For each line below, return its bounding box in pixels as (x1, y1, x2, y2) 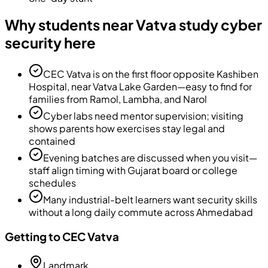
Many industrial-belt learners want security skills (43, 193, 257, 206)
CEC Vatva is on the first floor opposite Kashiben (43, 68, 258, 81)
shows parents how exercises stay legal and (29, 122, 225, 135)
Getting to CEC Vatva (5, 230, 119, 244)
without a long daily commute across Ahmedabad (29, 206, 253, 219)
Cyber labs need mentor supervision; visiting (43, 109, 243, 123)
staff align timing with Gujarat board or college (29, 164, 237, 177)
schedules (29, 176, 76, 190)
